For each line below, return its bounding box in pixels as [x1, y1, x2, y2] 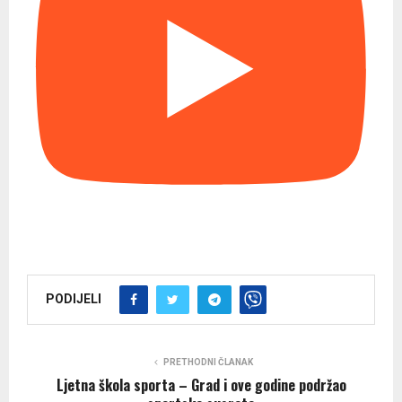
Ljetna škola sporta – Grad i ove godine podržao [56, 373, 346, 396]
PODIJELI [46, 291, 101, 306]
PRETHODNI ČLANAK [163, 356, 253, 367]
